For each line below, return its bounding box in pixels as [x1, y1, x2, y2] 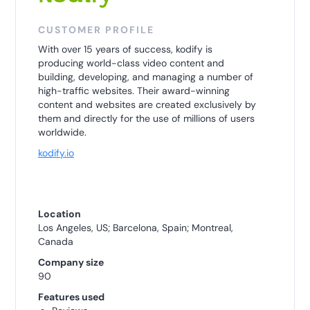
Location [37, 207, 81, 220]
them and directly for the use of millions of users [37, 111, 255, 125]
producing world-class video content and [37, 56, 224, 69]
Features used [37, 290, 104, 303]
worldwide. [37, 125, 86, 138]
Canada [37, 235, 73, 248]
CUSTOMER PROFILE [37, 23, 154, 36]
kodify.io [37, 146, 74, 159]
